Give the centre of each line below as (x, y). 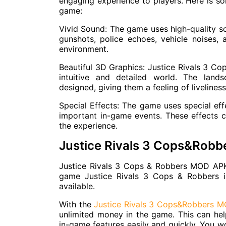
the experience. (88, 126)
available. (77, 186)
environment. (84, 49)
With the (77, 204)
